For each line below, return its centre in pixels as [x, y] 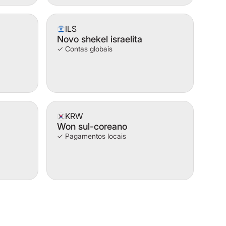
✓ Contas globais [85, 49]
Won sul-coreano [92, 126]
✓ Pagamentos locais [92, 136]
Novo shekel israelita [100, 39]
